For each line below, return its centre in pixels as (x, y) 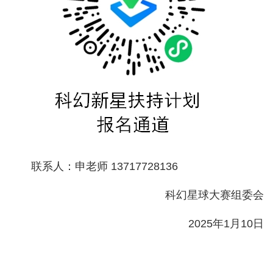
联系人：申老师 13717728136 (105, 166)
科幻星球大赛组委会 (214, 195)
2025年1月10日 (226, 223)
